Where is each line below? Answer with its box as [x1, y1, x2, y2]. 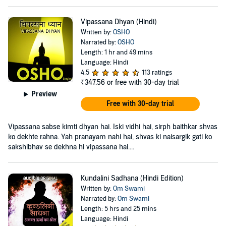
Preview [31, 89, 58, 98]
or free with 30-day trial [106, 78, 179, 87]
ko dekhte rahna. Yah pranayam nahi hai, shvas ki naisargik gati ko [8, 133, 212, 141]
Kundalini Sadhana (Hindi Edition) [80, 174, 184, 183]
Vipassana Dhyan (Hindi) [80, 18, 157, 26]
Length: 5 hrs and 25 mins [80, 205, 156, 213]
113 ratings [141, 69, 172, 77]
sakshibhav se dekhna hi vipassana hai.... [8, 143, 134, 151]
